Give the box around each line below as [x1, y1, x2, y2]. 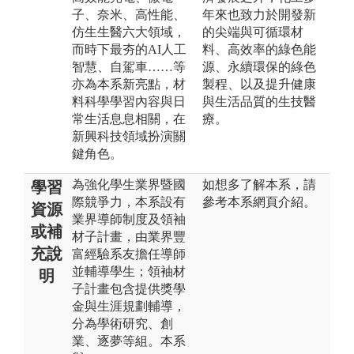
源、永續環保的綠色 [202, 59, 316, 73]
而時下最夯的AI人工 [72, 42, 186, 56]
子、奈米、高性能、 [72, 7, 186, 21]
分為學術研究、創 [72, 316, 173, 330]
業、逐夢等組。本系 [72, 333, 186, 348]
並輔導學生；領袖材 [72, 264, 186, 278]
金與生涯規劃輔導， [72, 299, 186, 313]
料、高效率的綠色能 [202, 42, 316, 56]
